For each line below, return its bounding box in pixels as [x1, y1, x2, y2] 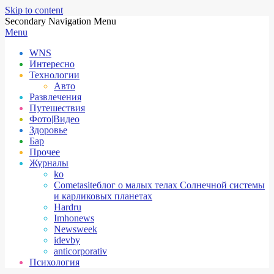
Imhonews [54, 213, 94, 223]
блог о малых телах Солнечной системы [97, 180, 265, 190]
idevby [54, 235, 80, 245]
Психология [29, 257, 80, 267]
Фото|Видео [29, 114, 80, 124]
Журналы [29, 158, 68, 168]
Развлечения [29, 92, 81, 102]
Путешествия [29, 103, 85, 113]
